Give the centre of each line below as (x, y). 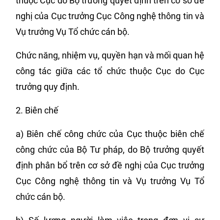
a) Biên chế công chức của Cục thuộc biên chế (110, 134)
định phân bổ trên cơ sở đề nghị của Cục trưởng (110, 165)
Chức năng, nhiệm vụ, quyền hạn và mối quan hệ (110, 55)
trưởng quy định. (48, 87)
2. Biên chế (37, 110)
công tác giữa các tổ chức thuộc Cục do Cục (110, 71)
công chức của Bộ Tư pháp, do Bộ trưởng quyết (110, 150)
